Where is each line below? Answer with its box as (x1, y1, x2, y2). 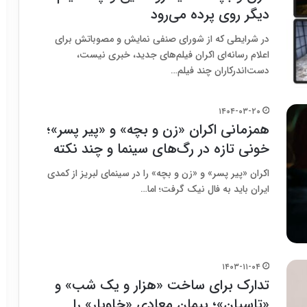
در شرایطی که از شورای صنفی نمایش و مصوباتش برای (55, 32, 269, 47)
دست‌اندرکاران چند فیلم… (171, 63, 269, 78)
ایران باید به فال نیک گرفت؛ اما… (140, 182, 269, 197)
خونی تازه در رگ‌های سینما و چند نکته (53, 138, 269, 160)
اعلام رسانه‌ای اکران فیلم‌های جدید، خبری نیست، (77, 47, 269, 62)
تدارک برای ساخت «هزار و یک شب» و (55, 275, 269, 297)
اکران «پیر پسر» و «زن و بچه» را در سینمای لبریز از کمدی (47, 166, 269, 182)
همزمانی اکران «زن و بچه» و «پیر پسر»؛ (47, 119, 269, 141)
